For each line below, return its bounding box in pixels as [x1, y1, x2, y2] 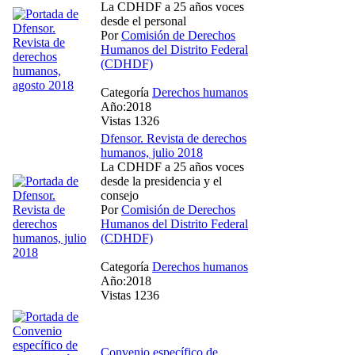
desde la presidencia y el [101, 174, 222, 188]
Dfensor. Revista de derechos [101, 131, 246, 145]
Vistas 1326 [101, 113, 159, 128]
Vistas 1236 [101, 288, 159, 302]
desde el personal [101, 13, 186, 28]
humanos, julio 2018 [101, 145, 203, 159]
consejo [101, 188, 139, 202]
